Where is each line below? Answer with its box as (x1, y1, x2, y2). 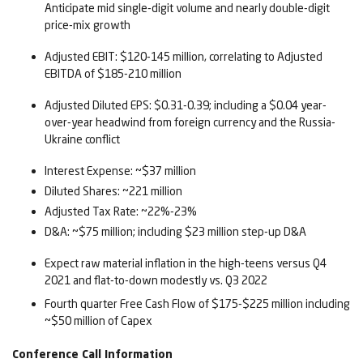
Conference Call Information (12, 347, 173, 361)
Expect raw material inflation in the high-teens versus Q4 (45, 256, 327, 271)
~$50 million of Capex (45, 314, 152, 328)
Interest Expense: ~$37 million (45, 164, 196, 178)
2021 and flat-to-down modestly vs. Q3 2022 (45, 273, 267, 288)
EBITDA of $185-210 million (45, 66, 181, 81)
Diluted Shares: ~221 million (45, 184, 182, 199)
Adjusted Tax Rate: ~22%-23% (45, 204, 197, 219)
